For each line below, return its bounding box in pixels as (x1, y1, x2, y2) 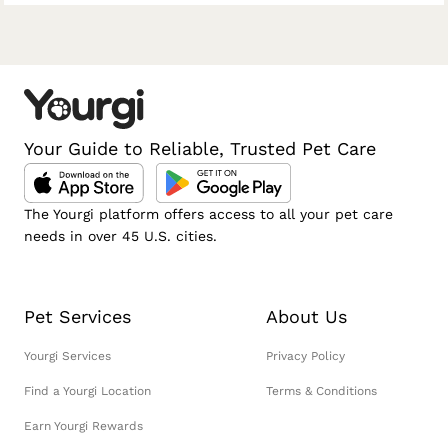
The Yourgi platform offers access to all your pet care (24, 205, 393, 222)
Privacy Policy (265, 348, 345, 363)
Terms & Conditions (265, 383, 377, 398)
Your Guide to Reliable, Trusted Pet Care (24, 137, 376, 159)
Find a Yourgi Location (24, 383, 151, 398)
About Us (265, 305, 347, 327)
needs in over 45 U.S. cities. (24, 227, 217, 244)
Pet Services (24, 305, 131, 327)
